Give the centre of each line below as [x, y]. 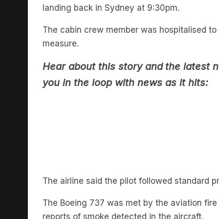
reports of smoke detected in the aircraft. [123, 202]
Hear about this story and [103, 52]
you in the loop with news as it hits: [125, 68]
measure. [61, 29]
